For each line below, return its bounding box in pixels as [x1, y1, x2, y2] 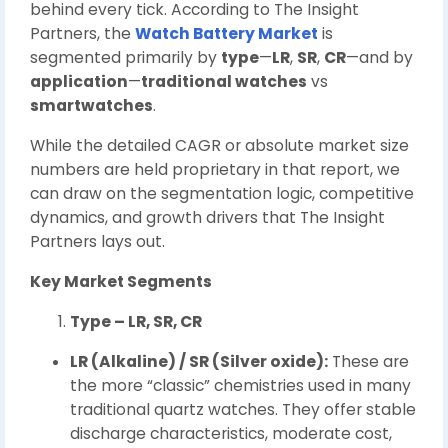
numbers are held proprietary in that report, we [30, 158, 400, 180]
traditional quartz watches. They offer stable [70, 398, 416, 420]
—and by [346, 46, 413, 68]
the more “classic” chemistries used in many [70, 374, 411, 396]
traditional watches [141, 70, 307, 92]
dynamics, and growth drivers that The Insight [30, 206, 385, 228]
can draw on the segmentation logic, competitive [30, 182, 414, 204]
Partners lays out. [30, 230, 165, 252]
